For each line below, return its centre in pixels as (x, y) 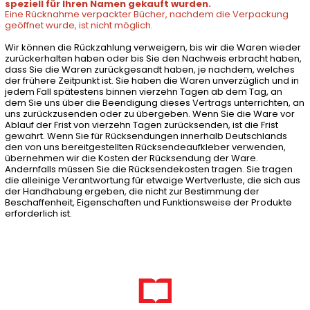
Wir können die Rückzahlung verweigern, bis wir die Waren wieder (153, 47)
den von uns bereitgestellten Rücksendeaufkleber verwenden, (145, 147)
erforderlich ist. (38, 213)
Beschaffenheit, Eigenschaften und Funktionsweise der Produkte (148, 202)
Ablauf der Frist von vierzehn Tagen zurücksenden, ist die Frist (141, 125)
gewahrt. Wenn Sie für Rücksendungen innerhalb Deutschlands (146, 136)
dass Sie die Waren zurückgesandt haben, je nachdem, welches (149, 70)
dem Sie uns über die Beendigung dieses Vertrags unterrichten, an (154, 103)
